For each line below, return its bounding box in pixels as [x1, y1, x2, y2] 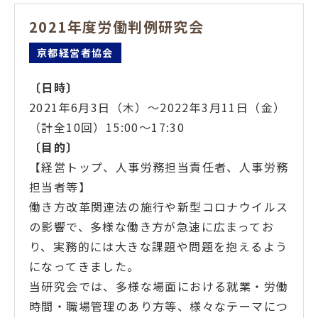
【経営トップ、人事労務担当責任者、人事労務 [29, 158, 289, 175]
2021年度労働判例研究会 [29, 16, 204, 37]
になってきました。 [29, 257, 140, 275]
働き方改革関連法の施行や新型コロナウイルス [29, 197, 289, 215]
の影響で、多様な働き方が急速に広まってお [29, 217, 274, 235]
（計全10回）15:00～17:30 [29, 118, 185, 136]
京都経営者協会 [37, 45, 114, 60]
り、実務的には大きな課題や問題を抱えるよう [29, 237, 288, 255]
